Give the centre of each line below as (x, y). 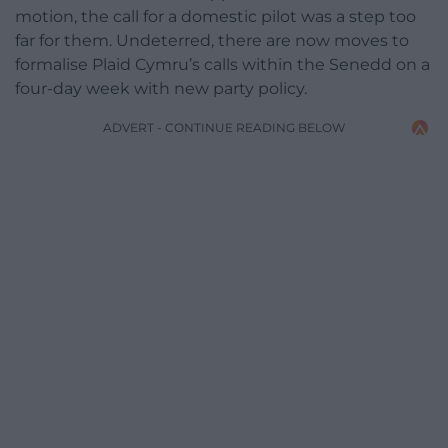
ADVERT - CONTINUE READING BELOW (224, 128)
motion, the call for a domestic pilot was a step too (215, 17)
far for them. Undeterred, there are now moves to (212, 41)
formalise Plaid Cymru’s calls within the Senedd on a (222, 65)
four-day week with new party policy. (161, 89)
